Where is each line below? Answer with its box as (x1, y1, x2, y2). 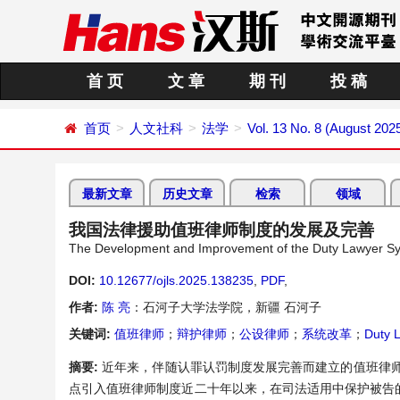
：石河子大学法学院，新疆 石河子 (130, 300, 321, 314)
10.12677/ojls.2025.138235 (99, 273, 254, 287)
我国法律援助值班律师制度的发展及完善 (69, 221, 374, 239)
